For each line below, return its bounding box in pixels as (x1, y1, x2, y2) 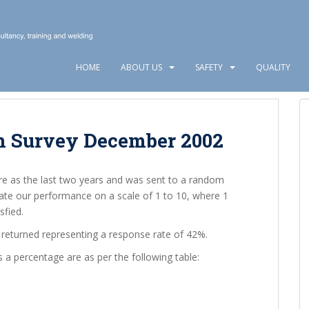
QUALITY (256, 61, 290, 73)
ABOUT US (121, 61, 162, 73)
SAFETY (195, 61, 223, 73)
